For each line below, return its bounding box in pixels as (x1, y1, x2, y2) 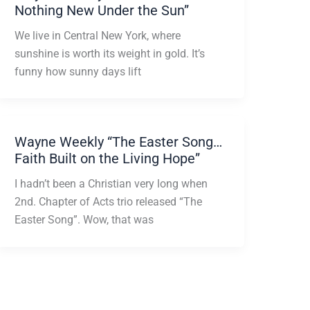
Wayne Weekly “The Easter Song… (14, 134, 222, 151)
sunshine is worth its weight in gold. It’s (14, 46, 205, 60)
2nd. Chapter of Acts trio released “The (14, 195, 202, 209)
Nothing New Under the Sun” (14, 1, 189, 19)
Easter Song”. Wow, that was (14, 213, 154, 227)
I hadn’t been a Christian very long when (14, 177, 208, 191)
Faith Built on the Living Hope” (14, 150, 200, 167)
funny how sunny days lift (14, 64, 141, 78)
